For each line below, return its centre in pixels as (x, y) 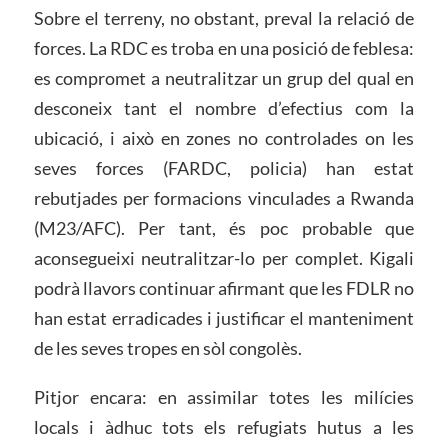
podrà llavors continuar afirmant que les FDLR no (224, 287)
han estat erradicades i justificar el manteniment (224, 317)
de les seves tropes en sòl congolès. (167, 347)
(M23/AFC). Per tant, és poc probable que (224, 227)
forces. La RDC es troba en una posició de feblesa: (224, 47)
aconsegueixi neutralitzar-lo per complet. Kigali (224, 257)
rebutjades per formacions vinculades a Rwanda (224, 197)
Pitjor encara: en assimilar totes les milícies (224, 397)
